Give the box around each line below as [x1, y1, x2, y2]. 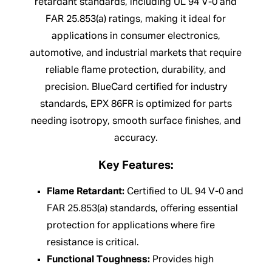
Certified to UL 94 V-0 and [124, 187, 243, 197]
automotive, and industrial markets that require [30, 49, 242, 58]
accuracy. [114, 134, 158, 143]
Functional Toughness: [46, 255, 150, 265]
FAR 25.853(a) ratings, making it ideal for [46, 15, 226, 24]
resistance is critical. [46, 238, 139, 248]
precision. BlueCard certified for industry [44, 83, 227, 92]
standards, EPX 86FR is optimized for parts [39, 100, 232, 109]
